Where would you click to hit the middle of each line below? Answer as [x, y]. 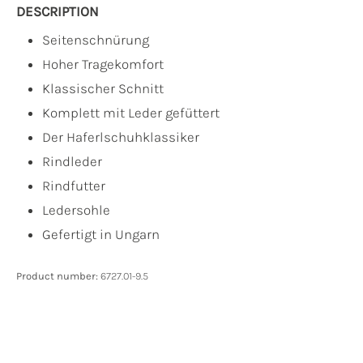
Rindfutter [74, 186]
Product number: [58, 276]
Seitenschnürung [96, 40]
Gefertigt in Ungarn [101, 234]
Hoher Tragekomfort [103, 64]
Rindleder [72, 161]
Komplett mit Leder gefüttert [131, 113]
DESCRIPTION [58, 11]
